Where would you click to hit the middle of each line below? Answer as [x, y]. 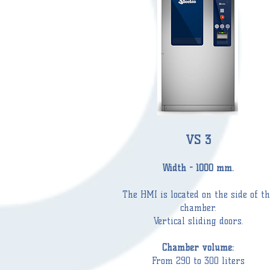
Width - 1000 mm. [198, 168]
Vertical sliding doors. [198, 221]
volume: [216, 248]
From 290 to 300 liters [198, 261]
